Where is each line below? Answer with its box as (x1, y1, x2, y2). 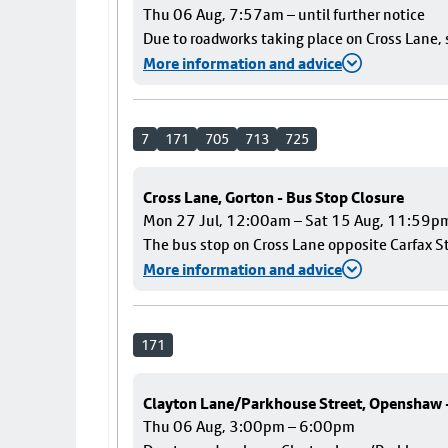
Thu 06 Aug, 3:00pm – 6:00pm (143, 417, 355, 436)
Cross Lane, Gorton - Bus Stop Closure (143, 187, 404, 207)
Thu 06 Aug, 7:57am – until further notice (143, 5, 425, 24)
